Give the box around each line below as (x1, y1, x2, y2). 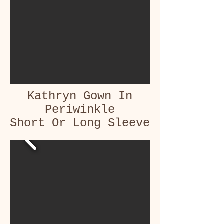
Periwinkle (45, 103, 115, 116)
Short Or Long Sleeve (10, 116, 150, 130)
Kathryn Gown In (27, 89, 132, 103)
